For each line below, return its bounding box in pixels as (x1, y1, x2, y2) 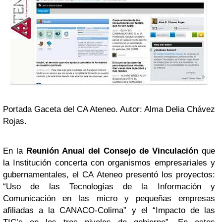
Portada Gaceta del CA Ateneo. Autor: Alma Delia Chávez (3, 104, 215, 114)
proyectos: (176, 169, 215, 179)
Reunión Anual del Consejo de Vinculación (26, 146, 198, 156)
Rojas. (3, 116, 27, 126)
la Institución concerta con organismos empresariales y (3, 158, 215, 167)
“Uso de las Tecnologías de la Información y (3, 181, 215, 191)
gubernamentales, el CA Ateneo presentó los (3, 169, 176, 179)
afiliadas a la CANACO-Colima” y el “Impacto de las (3, 205, 215, 215)
